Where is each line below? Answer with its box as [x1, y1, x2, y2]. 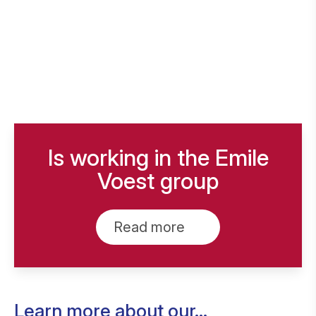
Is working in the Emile [47, 144, 269, 171]
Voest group [97, 167, 219, 195]
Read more [114, 219, 185, 236]
